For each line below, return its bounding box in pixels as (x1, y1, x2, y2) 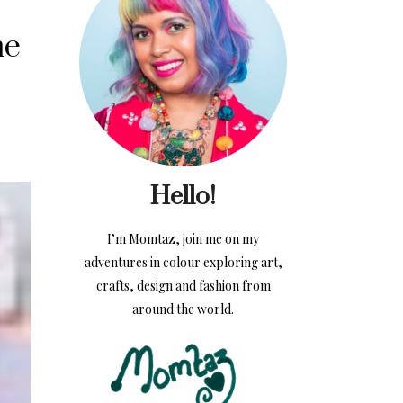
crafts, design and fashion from (95, 277, 271, 295)
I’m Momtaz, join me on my (107, 230, 259, 248)
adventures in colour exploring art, (84, 254, 282, 272)
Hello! (150, 181, 216, 213)
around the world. (132, 300, 234, 318)
